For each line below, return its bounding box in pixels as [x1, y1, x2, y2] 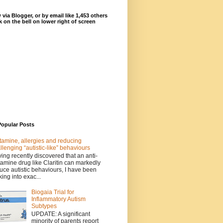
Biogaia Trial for [31, 188, 74, 196]
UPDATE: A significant [31, 211, 90, 218]
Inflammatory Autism [31, 195, 86, 203]
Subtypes [31, 202, 57, 210]
